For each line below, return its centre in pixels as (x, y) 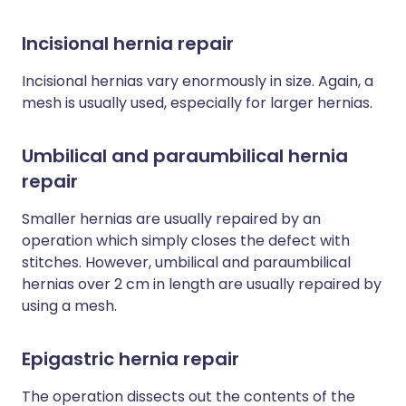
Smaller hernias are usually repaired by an (171, 219)
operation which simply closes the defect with (186, 241)
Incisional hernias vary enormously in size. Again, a (198, 81)
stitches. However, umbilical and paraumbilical (186, 262)
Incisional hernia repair (128, 43)
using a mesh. (69, 306)
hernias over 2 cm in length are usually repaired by (202, 284)
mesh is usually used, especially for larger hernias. (197, 103)
